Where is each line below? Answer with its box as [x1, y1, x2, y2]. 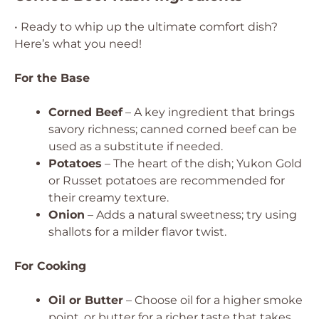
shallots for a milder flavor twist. [48, 225, 226, 239]
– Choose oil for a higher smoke [123, 293, 303, 307]
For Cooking [14, 259, 86, 273]
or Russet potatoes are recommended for [48, 174, 285, 187]
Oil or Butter [48, 293, 123, 307]
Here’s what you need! [14, 37, 142, 51]
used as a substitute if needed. [48, 140, 223, 153]
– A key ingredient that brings [122, 105, 295, 119]
